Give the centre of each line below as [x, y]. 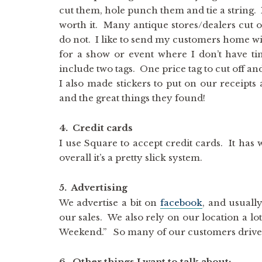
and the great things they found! [132, 98]
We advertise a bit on [109, 203]
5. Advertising [93, 187]
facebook [181, 203]
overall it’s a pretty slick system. [130, 158]
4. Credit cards [96, 128]
